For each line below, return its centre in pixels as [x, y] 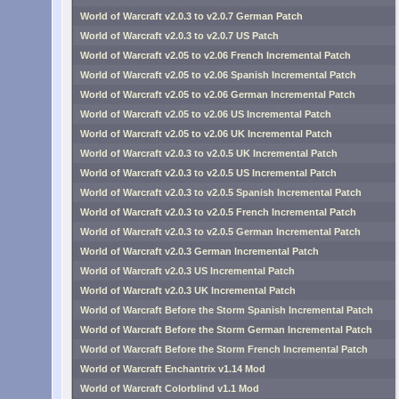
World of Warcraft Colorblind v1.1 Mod [170, 388]
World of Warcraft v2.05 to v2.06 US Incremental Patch [206, 114]
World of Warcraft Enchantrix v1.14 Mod [173, 369]
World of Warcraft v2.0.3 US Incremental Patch [187, 271]
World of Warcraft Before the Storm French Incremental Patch [224, 349]
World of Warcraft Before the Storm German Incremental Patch [226, 330]
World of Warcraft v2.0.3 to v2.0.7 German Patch [191, 16]
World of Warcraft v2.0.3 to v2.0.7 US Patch [179, 36]
